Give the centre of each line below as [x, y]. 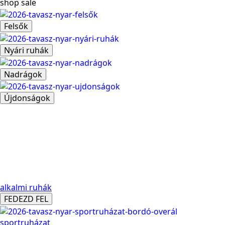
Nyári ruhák [26, 50]
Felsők [16, 26]
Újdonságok [27, 98]
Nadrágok [23, 74]
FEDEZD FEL [26, 199]
